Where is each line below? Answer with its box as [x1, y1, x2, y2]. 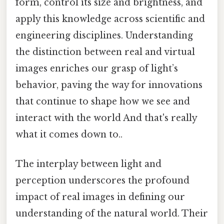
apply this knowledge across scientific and [15, 13, 205, 25]
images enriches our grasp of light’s [15, 63, 178, 74]
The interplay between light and [15, 158, 161, 170]
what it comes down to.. [15, 129, 122, 140]
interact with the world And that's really [15, 112, 197, 124]
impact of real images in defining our [15, 191, 185, 203]
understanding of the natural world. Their [15, 208, 208, 219]
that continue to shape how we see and [15, 96, 190, 107]
